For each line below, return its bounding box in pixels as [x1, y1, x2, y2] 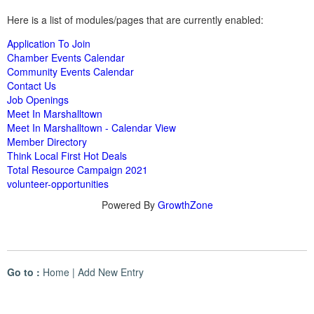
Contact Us [7, 78, 56, 93]
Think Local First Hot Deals [7, 148, 127, 163]
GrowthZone [157, 197, 213, 212]
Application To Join [7, 36, 90, 50]
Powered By [101, 197, 158, 212]
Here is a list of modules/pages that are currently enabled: [7, 12, 264, 27]
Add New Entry [78, 264, 144, 279]
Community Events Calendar [7, 64, 134, 78]
